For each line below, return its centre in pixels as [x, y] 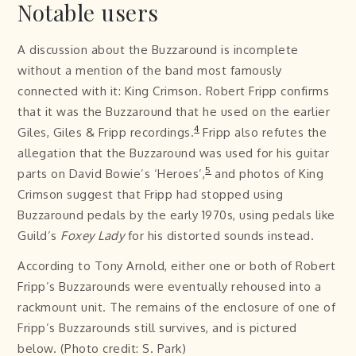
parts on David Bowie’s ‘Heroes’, [112, 174]
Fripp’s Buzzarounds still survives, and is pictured [157, 328]
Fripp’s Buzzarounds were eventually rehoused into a [170, 286]
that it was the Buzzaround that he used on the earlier [174, 112]
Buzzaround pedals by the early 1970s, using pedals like [176, 215]
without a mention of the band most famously [150, 70]
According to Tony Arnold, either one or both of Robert [177, 266]
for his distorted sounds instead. [219, 236]
